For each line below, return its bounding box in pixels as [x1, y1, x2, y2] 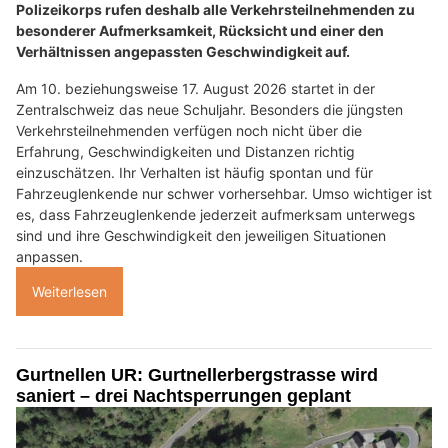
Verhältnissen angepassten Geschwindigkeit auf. [16, 42, 350, 60]
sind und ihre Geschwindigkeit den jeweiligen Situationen [16, 226, 386, 244]
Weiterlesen [32, 282, 107, 300]
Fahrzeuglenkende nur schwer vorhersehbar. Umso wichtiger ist [16, 184, 432, 202]
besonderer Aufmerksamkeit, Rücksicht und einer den [16, 21, 384, 39]
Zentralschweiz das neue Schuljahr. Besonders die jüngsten [16, 100, 403, 118]
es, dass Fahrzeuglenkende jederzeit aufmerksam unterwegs [16, 205, 415, 223]
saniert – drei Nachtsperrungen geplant [16, 385, 351, 406]
